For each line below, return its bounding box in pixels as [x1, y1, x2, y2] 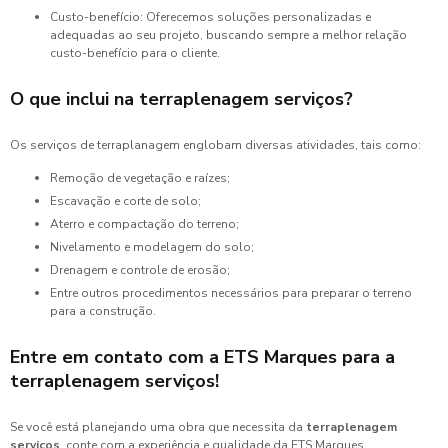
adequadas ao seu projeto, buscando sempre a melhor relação [50, 27, 407, 43]
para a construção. [50, 303, 156, 319]
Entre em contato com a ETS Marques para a [10, 345, 395, 369]
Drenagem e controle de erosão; [59, 262, 230, 278]
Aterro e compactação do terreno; [59, 216, 239, 232]
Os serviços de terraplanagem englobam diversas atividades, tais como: [10, 137, 421, 153]
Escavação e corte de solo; [57, 193, 201, 209]
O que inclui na [10, 87, 139, 111]
